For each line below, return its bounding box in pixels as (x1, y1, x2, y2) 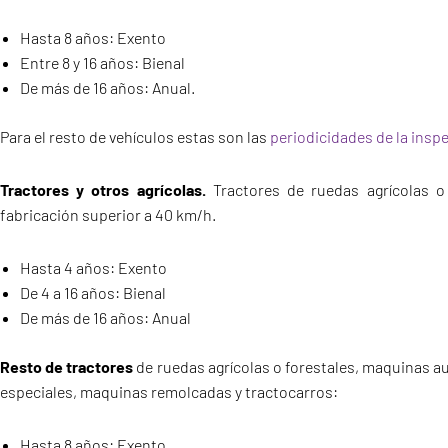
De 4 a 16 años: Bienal (20, 283, 166, 303)
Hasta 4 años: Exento (20, 258, 167, 278)
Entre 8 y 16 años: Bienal (20, 53, 185, 73)
